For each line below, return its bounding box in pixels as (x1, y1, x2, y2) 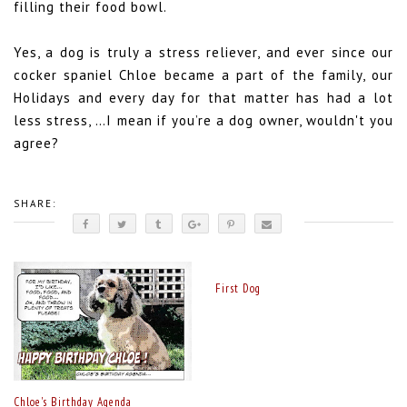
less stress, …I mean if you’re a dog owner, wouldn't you (14, 112, 393, 130)
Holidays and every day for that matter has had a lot (14, 89, 393, 107)
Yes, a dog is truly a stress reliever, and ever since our (14, 44, 393, 62)
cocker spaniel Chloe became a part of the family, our (14, 66, 393, 84)
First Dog (214, 280, 261, 296)
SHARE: (14, 197, 56, 211)
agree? (14, 134, 59, 153)
